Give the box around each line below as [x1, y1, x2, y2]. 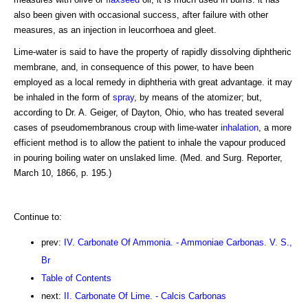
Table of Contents [41, 273, 111, 284]
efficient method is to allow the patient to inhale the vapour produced [14, 137, 285, 148]
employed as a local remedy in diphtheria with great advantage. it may [14, 77, 292, 88]
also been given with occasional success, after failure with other [14, 10, 268, 21]
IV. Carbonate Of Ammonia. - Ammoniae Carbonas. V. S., [64, 237, 292, 248]
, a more [258, 122, 291, 133]
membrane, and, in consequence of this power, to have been [14, 62, 254, 73]
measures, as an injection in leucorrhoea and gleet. [14, 25, 217, 36]
